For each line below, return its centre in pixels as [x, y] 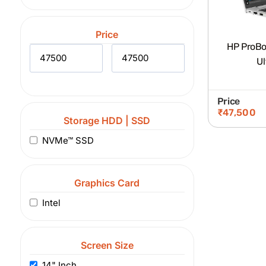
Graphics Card [107, 183]
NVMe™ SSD [68, 140]
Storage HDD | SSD [107, 121]
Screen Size [107, 245]
